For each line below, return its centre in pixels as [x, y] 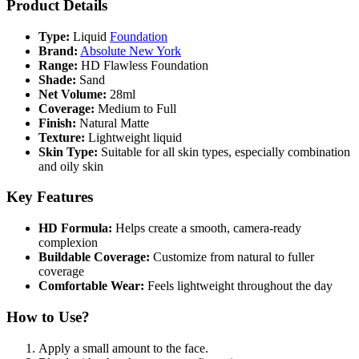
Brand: [58, 50]
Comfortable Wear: [91, 286]
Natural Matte [113, 123]
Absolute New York [131, 50]
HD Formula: [75, 228]
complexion [68, 243]
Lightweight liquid [133, 137]
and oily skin [71, 166]
